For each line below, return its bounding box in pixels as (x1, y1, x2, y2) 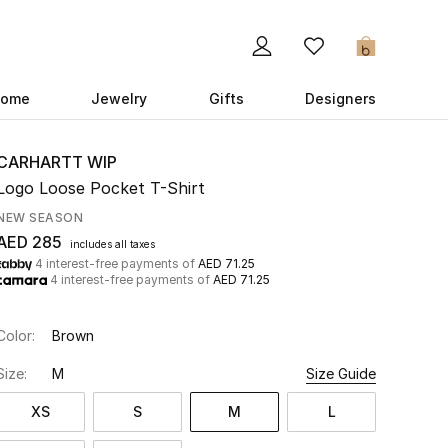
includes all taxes (70, 238, 155, 250)
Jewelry (91, 90, 148, 107)
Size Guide (306, 365, 376, 382)
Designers (304, 90, 376, 107)
